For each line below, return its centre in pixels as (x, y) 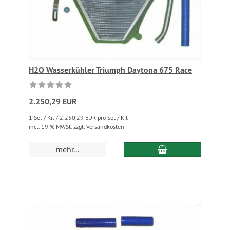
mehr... (68, 150)
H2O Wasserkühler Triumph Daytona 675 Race (110, 70)
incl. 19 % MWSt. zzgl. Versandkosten (76, 127)
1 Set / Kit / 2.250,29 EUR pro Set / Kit (78, 118)
